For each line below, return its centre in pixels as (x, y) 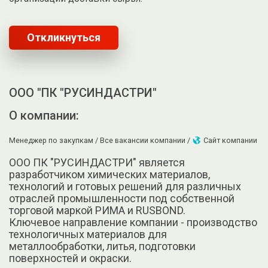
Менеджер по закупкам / (54, 141)
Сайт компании (229, 141)
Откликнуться (64, 38)
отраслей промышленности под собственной (122, 198)
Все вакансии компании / (146, 141)
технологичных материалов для (88, 234)
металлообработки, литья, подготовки (102, 246)
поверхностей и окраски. (70, 258)
